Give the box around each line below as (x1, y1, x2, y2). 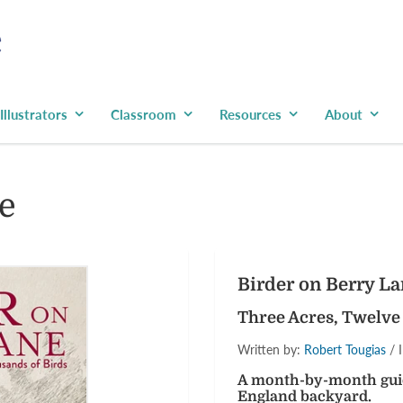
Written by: (237, 342, 304, 357)
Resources (219, 106, 282, 122)
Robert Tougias (304, 342, 386, 357)
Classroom (111, 106, 176, 122)
